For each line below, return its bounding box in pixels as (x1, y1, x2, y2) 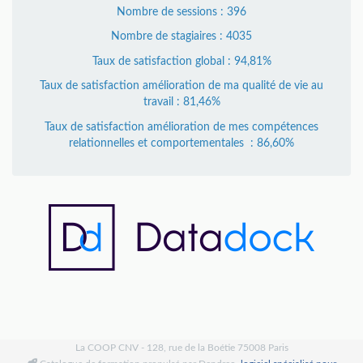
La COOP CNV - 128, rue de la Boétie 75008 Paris (75, 343, 288, 352)
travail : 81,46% (143, 96, 220, 109)
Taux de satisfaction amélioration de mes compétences (45, 121, 318, 133)
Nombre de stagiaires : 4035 (111, 31, 252, 43)
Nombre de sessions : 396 (117, 6, 246, 18)
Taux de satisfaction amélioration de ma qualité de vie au (40, 80, 323, 92)
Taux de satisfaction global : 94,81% (92, 55, 271, 67)
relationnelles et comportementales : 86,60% (69, 137, 294, 149)
